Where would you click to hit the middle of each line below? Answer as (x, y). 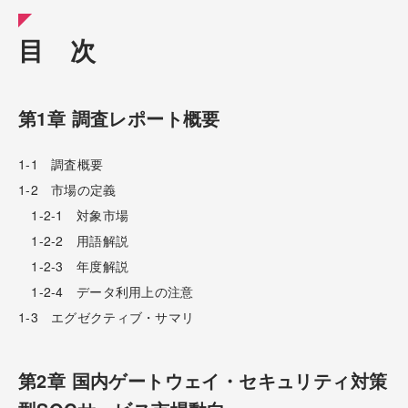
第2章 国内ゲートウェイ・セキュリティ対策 (203, 380)
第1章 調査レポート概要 (119, 117)
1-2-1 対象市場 (74, 214)
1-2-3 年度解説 (74, 265)
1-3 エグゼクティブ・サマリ (107, 316)
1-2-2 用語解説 (74, 240)
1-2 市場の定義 (67, 189)
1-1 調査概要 (61, 163)
